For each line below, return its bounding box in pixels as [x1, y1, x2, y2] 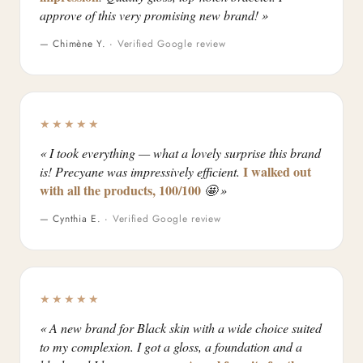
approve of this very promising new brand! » [40, 6, 268, 23]
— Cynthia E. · [40, 211, 113, 226]
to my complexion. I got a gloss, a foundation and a [40, 338, 302, 355]
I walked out [243, 162, 311, 181]
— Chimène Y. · [40, 36, 117, 51]
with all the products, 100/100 [40, 181, 201, 199]
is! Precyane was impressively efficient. [40, 163, 243, 180]
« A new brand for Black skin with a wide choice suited [40, 319, 322, 336]
